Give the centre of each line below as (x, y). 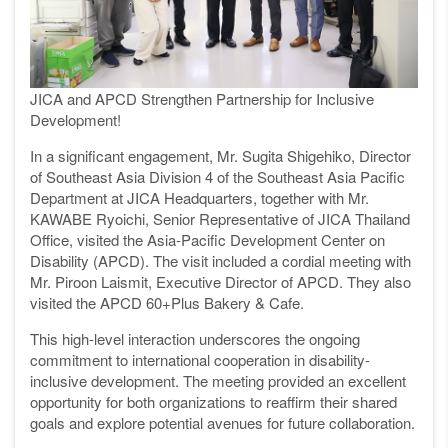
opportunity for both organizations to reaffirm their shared (213, 402)
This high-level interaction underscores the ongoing (195, 339)
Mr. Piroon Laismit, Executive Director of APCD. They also (220, 282)
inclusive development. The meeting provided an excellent (218, 381)
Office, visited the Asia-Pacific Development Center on (207, 240)
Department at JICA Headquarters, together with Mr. (199, 198)
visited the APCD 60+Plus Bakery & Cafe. (167, 303)
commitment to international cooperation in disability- (200, 360)
